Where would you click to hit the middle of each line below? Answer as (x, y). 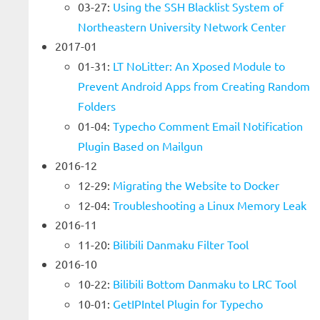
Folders (97, 106)
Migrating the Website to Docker (196, 185)
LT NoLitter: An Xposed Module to (199, 66)
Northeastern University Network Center (182, 26)
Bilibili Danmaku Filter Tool (181, 244)
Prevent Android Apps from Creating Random (194, 86)
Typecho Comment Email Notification (208, 126)
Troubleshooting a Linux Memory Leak (210, 205)
